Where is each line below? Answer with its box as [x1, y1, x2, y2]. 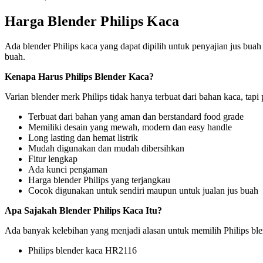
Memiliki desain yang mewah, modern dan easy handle [28, 122, 232, 132]
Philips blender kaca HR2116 [28, 245, 137, 255]
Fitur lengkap [28, 153, 77, 164]
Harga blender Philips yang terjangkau [28, 174, 170, 185]
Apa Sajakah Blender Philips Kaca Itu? [5, 205, 162, 215]
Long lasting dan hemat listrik [28, 132, 138, 143]
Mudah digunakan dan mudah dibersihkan [28, 143, 184, 153]
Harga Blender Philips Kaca [5, 13, 180, 29]
